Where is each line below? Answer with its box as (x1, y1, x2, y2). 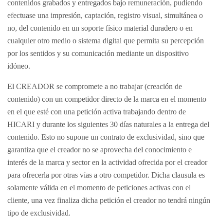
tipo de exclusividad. (7, 209, 71, 217)
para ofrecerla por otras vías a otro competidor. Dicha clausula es (7, 171, 205, 179)
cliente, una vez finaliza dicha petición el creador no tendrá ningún (7, 196, 210, 204)
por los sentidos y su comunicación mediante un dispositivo (7, 49, 189, 57)
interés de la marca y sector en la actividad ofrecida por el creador (7, 158, 207, 166)
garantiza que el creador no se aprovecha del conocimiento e (7, 145, 192, 154)
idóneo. (7, 62, 30, 70)
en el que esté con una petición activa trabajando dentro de (7, 108, 186, 116)
